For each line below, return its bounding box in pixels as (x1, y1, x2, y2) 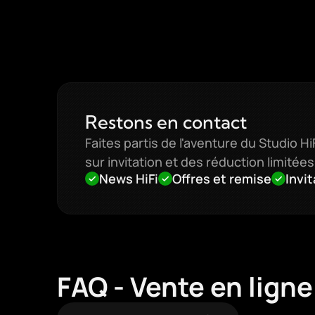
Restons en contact (84, 110, 247, 134)
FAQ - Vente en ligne (56, 268, 313, 304)
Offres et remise (172, 170, 271, 187)
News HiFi (98, 170, 158, 187)
